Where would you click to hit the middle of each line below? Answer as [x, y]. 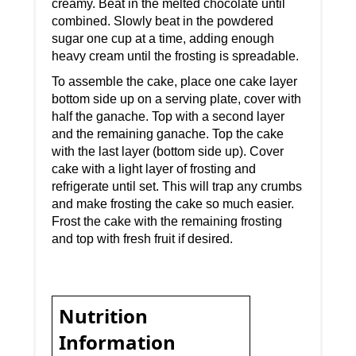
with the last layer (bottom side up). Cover [168, 152]
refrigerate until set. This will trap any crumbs [177, 187]
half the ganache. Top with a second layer [168, 117]
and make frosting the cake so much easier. [173, 204]
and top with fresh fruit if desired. [143, 239]
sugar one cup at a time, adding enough [163, 39]
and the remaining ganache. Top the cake [168, 134]
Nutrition [104, 316]
